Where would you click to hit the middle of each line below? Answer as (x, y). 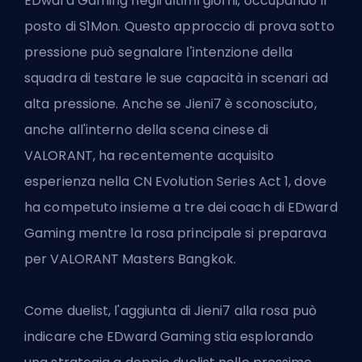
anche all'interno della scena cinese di (146, 130)
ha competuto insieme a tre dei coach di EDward (181, 208)
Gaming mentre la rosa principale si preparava (176, 234)
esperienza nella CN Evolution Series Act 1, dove (175, 182)
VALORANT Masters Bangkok (142, 259)
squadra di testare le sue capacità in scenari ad (176, 78)
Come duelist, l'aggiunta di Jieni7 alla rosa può (170, 311)
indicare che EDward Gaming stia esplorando (169, 337)
